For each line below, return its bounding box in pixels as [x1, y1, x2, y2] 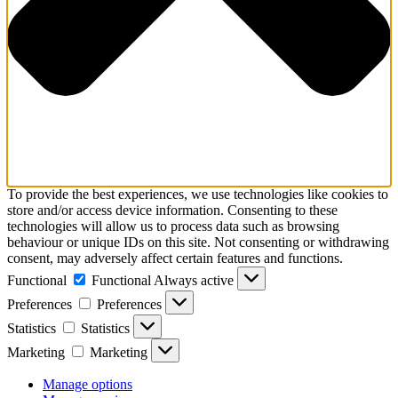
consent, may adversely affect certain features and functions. [7, 251, 343, 267]
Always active [154, 273, 237, 289]
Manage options [43, 377, 132, 393]
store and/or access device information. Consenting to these [7, 203, 338, 219]
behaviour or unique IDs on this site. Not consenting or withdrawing [7, 235, 389, 251]
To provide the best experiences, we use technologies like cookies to [7, 187, 388, 203]
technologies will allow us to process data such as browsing [7, 219, 339, 235]
